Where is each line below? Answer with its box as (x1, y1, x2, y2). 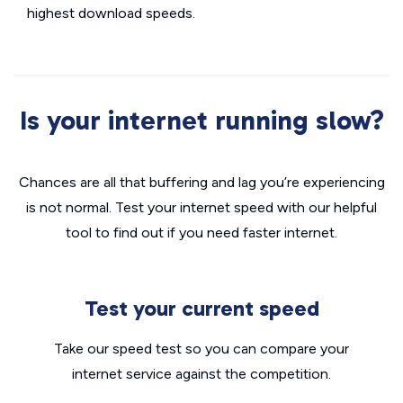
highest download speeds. (27, 4, 195, 22)
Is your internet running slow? (19, 104, 384, 137)
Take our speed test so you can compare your (54, 340, 349, 357)
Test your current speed (84, 295, 319, 321)
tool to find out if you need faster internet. (66, 224, 337, 241)
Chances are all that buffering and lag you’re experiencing (18, 174, 385, 191)
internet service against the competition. (72, 365, 331, 382)
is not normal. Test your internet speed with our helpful (26, 199, 377, 216)
